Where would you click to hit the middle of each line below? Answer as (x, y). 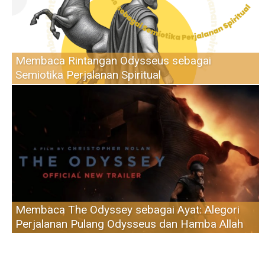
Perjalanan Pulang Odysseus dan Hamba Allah (129, 224)
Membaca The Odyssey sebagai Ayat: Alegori (127, 210)
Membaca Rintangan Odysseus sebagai (113, 60)
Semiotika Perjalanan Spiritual (88, 75)
